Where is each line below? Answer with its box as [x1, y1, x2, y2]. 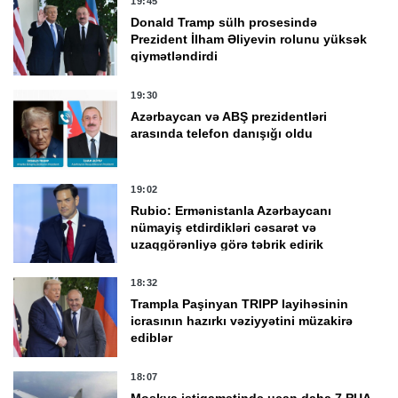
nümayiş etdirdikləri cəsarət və [131, 219, 317, 235]
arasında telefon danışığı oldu [131, 125, 314, 140]
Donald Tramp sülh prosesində [131, 15, 318, 30]
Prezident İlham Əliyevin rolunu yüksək [131, 32, 368, 47]
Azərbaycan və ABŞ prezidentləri [131, 108, 328, 123]
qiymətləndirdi [131, 49, 219, 64]
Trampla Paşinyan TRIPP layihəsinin [131, 297, 349, 312]
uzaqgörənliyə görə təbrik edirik [131, 236, 324, 251]
